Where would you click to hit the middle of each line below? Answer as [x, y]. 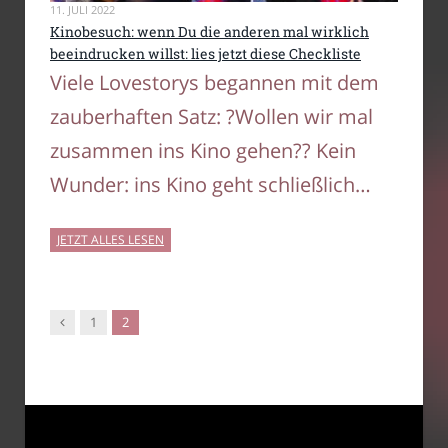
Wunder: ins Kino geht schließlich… [210, 185]
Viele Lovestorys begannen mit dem [214, 83]
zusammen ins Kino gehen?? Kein [203, 151]
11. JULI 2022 [82, 9]
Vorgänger [95, 321]
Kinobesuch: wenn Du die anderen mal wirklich [209, 31]
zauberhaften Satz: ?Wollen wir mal [211, 117]
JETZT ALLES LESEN [110, 240]
